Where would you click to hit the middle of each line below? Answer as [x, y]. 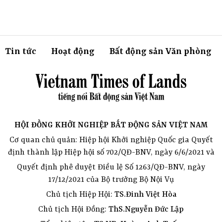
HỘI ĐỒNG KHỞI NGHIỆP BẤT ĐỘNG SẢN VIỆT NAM [111, 126]
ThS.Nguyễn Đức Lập [146, 210]
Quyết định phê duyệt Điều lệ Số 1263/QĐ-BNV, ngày [111, 168]
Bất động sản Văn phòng [161, 52]
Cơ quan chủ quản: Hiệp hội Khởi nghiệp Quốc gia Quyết [111, 140]
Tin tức [21, 52]
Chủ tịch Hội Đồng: [73, 210]
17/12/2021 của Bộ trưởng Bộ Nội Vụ [111, 180]
